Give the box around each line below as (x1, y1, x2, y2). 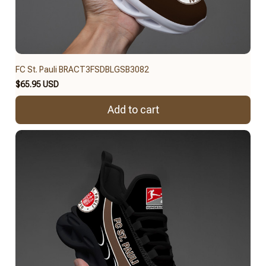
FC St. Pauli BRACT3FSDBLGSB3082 (15, 64, 149, 74)
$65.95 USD (15, 79, 59, 89)
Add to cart (107, 103, 159, 116)
